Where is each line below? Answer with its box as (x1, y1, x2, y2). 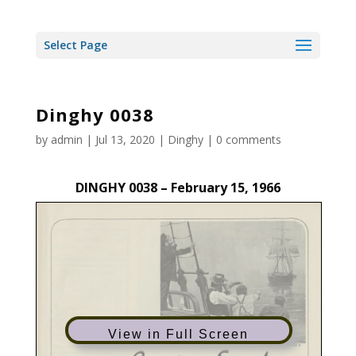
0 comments (215, 132, 281, 147)
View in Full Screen (108, 327, 250, 342)
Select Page (43, 37, 107, 52)
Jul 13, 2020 (95, 132, 155, 147)
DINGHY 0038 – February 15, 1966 (75, 179, 281, 196)
